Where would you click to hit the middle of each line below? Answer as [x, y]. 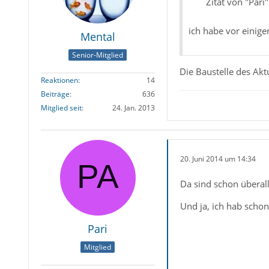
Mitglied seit [61, 107]
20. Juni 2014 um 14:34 [218, 159]
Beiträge [55, 94]
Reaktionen [59, 80]
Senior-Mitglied [98, 55]
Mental [98, 37]
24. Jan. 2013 [133, 107]
